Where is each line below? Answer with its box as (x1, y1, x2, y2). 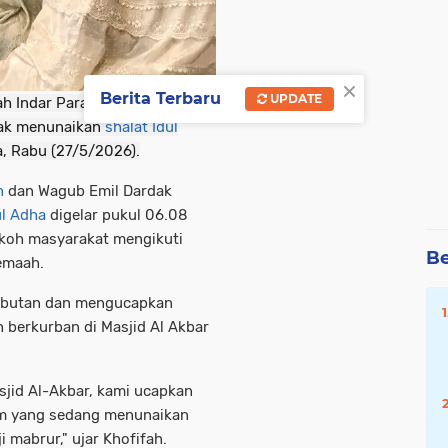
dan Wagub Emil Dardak (4, 182, 172, 201)
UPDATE (267, 90, 322, 106)
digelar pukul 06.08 (46, 206, 188, 225)
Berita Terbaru (100, 88, 221, 108)
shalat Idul (105, 118, 178, 137)
